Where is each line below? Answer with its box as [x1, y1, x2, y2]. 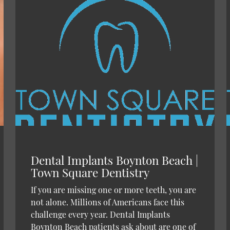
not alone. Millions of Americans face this [30, 196, 184, 207]
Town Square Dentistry [30, 164, 149, 180]
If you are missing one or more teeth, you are [30, 184, 196, 195]
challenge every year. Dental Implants [30, 208, 170, 220]
